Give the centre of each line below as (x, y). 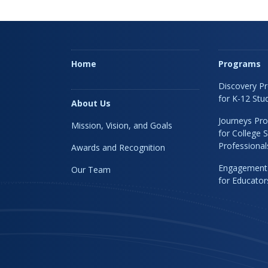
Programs (239, 64)
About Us (91, 103)
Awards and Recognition (118, 147)
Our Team (91, 170)
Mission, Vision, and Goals (122, 125)
